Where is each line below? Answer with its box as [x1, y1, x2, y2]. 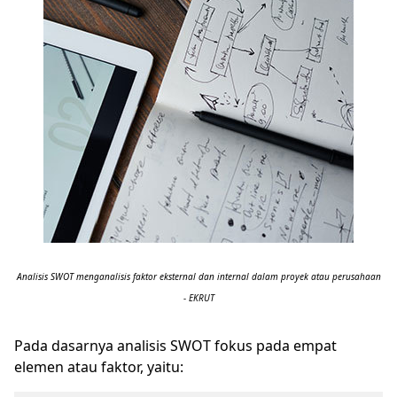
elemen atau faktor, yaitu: [14, 357, 183, 377]
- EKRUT [183, 292, 214, 304]
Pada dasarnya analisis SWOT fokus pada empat [14, 336, 337, 355]
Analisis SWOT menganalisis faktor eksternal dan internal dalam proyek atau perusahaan [16, 270, 381, 283]
